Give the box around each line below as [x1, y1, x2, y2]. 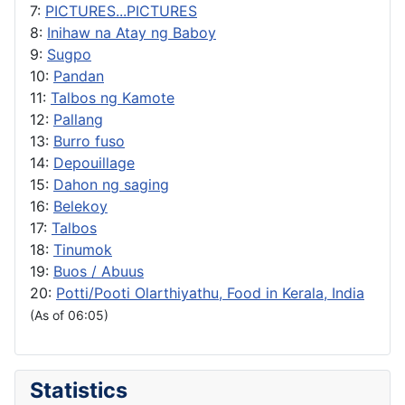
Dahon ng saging [53, 174, 169, 193]
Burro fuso [53, 131, 125, 150]
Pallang [53, 109, 103, 128]
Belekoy [53, 196, 108, 215]
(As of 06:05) [30, 306, 108, 323]
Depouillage [53, 153, 135, 172]
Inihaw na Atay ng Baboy [47, 23, 216, 42]
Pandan [53, 66, 104, 85]
